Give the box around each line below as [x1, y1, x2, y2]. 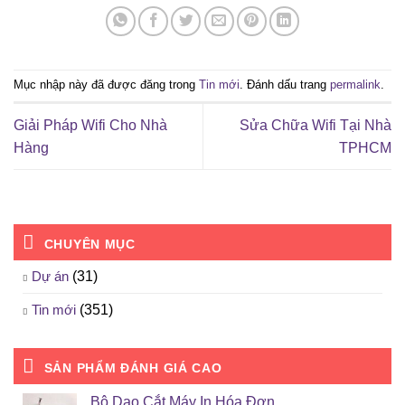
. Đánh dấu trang [240, 78, 330, 92]
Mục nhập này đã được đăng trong [14, 78, 199, 92]
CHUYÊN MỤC [43, 237, 136, 252]
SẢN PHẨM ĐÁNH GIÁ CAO [43, 361, 222, 376]
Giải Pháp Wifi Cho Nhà [14, 118, 167, 134]
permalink [330, 78, 381, 92]
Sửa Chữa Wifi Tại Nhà [240, 118, 391, 134]
